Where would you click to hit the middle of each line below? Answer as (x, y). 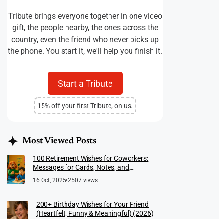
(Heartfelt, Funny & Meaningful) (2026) (95, 213)
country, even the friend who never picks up (85, 39)
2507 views (83, 180)
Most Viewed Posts (59, 141)
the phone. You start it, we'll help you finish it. (85, 51)
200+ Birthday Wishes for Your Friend (92, 204)
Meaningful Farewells (65, 176)
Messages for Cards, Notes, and (81, 167)
